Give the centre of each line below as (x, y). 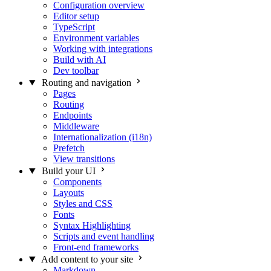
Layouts (69, 193)
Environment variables (96, 38)
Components (77, 182)
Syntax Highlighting (92, 225)
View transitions (84, 159)
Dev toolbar (76, 70)
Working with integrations (103, 49)
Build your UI (68, 171)
